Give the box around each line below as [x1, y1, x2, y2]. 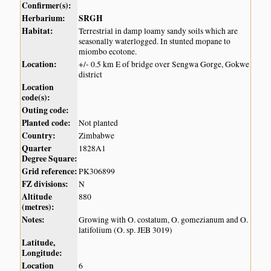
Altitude [22, 190, 53, 203]
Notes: [22, 213, 45, 226]
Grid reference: [22, 165, 78, 177]
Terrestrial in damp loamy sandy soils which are [79, 25, 238, 36]
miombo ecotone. [79, 45, 137, 57]
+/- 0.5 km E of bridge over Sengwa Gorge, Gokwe [79, 58, 250, 70]
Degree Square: [22, 152, 78, 165]
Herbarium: [22, 11, 66, 24]
